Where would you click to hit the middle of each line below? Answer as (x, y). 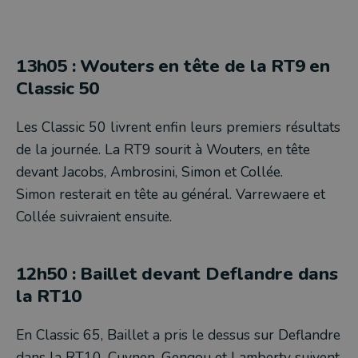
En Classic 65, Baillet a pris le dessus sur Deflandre (178, 335)
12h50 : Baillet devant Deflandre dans (177, 274)
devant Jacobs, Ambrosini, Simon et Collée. (149, 172)
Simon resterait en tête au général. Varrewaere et (171, 194)
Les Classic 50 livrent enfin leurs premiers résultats (178, 127)
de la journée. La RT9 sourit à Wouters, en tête (163, 149)
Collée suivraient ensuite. (94, 217)
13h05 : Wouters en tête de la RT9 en (173, 66)
